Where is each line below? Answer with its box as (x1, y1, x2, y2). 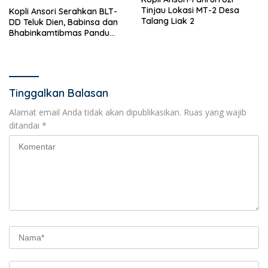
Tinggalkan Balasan (9, 86, 108, 100)
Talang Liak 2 (141, 15, 194, 26)
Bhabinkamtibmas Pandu (9, 27, 109, 38)
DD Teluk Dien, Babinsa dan (9, 16, 118, 28)
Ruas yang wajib (184, 106, 246, 118)
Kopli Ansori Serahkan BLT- (9, 5, 117, 17)
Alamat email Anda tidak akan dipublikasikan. (9, 106, 181, 118)
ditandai (9, 119, 42, 131)
